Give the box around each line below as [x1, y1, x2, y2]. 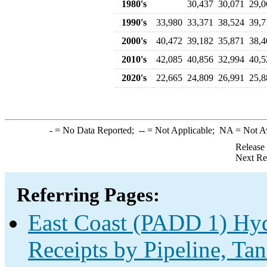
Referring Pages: [17, 184, 160, 206]
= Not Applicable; [144, 125, 219, 135]
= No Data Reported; [52, 125, 139, 135]
